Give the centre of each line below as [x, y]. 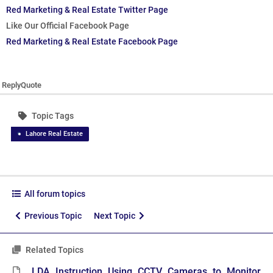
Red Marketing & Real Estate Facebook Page [92, 42]
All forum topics [53, 194]
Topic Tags [52, 116]
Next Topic [116, 216]
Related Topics [54, 250]
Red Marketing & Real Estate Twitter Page [87, 10]
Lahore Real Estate [54, 134]
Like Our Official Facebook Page [68, 26]
